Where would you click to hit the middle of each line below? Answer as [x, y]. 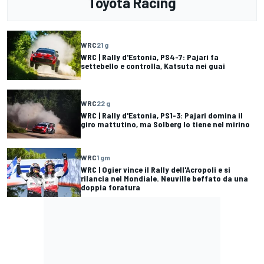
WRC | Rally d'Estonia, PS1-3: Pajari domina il [162, 115]
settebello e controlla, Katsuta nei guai [153, 65]
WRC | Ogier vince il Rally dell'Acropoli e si [156, 169]
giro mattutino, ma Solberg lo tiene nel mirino [165, 124]
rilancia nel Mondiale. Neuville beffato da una [164, 178]
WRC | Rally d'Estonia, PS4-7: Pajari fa [150, 57]
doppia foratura [110, 187]
